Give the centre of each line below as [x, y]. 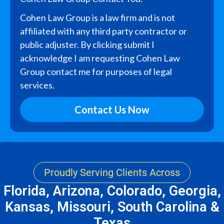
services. [37, 85]
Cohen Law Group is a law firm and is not [97, 17]
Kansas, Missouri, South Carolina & [112, 207]
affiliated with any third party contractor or [103, 31]
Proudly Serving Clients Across [112, 172]
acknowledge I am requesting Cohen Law [100, 58]
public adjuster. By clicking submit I [87, 44]
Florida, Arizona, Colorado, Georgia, [112, 191]
